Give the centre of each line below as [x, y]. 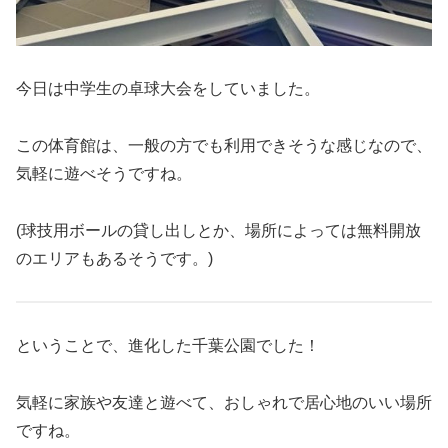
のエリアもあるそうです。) [114, 258]
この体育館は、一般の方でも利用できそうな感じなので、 [224, 145]
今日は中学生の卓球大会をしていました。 [168, 88]
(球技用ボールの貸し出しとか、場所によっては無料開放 [218, 230]
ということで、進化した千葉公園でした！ [168, 346]
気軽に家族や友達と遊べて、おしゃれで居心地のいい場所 [224, 402]
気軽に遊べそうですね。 [104, 173]
